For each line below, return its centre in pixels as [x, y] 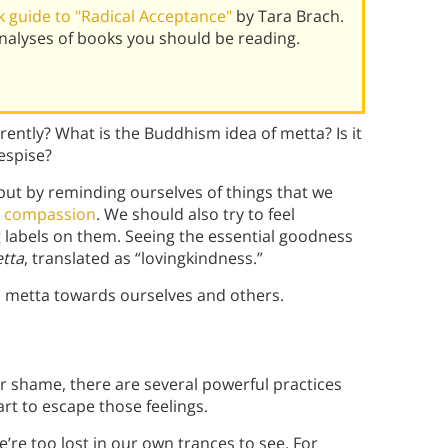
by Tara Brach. [290, 16]
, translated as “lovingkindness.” [143, 258]
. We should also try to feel [195, 214]
